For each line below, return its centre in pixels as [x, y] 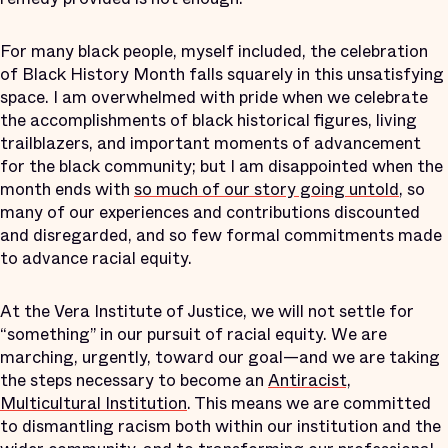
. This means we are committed [309, 403]
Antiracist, [309, 380]
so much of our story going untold [266, 189]
